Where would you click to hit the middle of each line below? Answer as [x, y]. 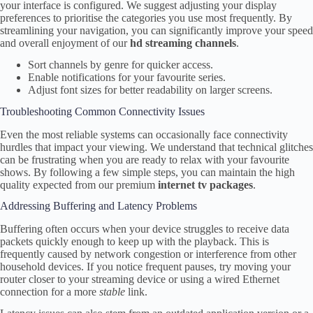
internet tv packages [205, 184]
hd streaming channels [183, 43]
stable [112, 292]
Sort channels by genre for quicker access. [121, 65]
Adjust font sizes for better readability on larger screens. [150, 90]
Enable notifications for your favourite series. [127, 78]
